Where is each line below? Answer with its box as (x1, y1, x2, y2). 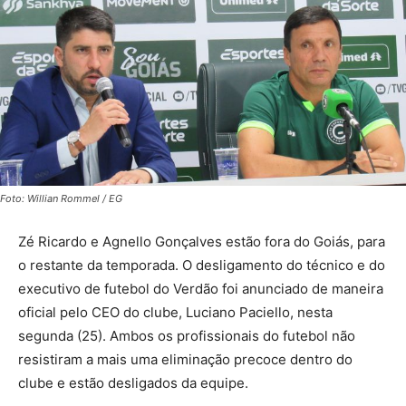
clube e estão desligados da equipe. (18, 374, 252, 392)
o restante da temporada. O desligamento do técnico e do (18, 256, 385, 275)
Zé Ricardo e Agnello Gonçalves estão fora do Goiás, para (18, 233, 385, 251)
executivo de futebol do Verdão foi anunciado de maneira (18, 280, 383, 298)
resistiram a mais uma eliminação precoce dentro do (18, 351, 353, 369)
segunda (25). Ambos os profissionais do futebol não (18, 327, 355, 345)
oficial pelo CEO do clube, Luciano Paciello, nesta (18, 304, 333, 322)
